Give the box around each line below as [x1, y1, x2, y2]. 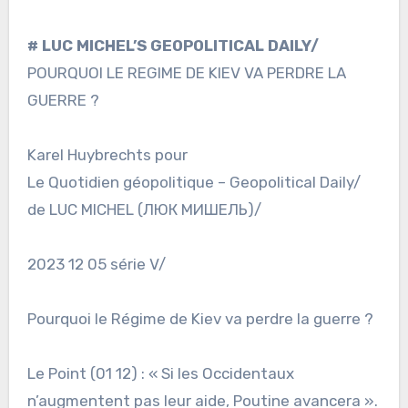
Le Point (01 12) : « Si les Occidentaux [26, 364, 294, 383]
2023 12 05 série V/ [26, 255, 166, 274]
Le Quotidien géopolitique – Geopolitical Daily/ [26, 173, 361, 192]
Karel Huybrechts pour [26, 146, 188, 165]
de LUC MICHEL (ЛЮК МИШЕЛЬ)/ [26, 200, 261, 219]
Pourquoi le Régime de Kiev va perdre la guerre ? [26, 310, 373, 329]
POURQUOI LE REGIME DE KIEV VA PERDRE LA [26, 64, 346, 83]
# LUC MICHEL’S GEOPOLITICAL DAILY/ [26, 36, 319, 56]
